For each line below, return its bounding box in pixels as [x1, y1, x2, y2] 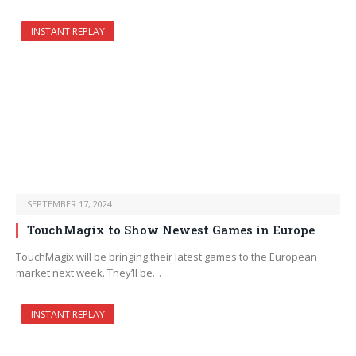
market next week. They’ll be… [16, 265, 161, 281]
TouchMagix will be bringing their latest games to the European [16, 250, 317, 265]
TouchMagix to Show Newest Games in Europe [27, 222, 315, 238]
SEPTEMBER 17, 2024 [27, 198, 112, 211]
